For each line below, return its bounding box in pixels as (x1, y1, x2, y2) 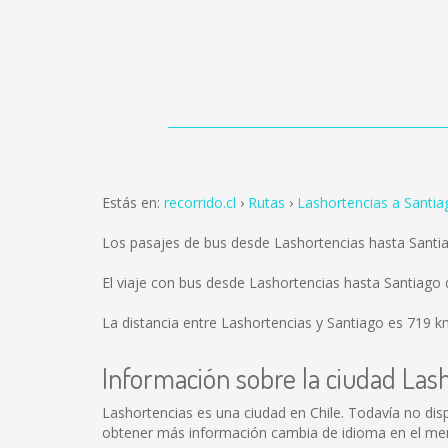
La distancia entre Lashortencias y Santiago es (102, 313, 407, 332)
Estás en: (102, 193, 164, 212)
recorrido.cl (164, 193, 236, 212)
